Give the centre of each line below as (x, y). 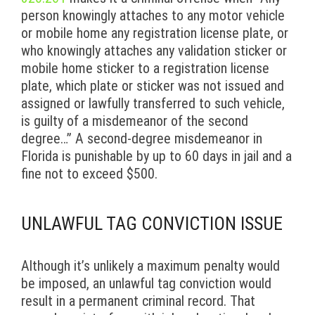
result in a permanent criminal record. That (138, 301)
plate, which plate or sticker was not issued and (153, 86)
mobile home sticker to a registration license (145, 69)
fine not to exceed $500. (89, 174)
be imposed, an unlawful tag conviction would (146, 284)
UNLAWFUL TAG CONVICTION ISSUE (152, 224)
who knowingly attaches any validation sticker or (154, 51)
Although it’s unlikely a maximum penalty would (150, 266)
